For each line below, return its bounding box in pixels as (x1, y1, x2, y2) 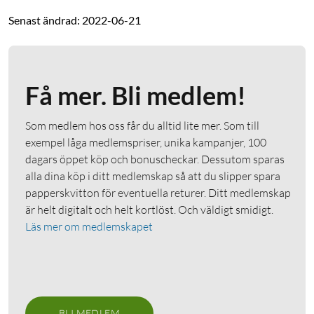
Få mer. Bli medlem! (25, 79, 246, 111)
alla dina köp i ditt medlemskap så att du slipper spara (25, 168, 280, 183)
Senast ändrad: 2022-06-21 (8, 13, 141, 27)
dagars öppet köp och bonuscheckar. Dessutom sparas (25, 151, 285, 166)
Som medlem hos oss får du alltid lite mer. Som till (25, 118, 259, 132)
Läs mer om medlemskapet (25, 219, 153, 233)
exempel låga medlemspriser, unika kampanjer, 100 (25, 135, 266, 149)
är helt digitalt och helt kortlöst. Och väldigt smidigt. (25, 202, 273, 217)
